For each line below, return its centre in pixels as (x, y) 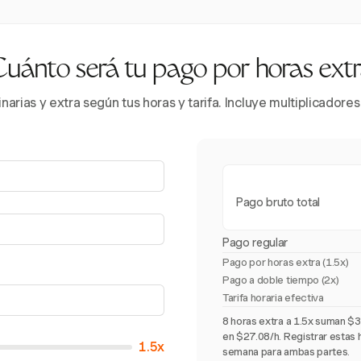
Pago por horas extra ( (274, 262)
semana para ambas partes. (286, 352)
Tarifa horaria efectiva (273, 298)
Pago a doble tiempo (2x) (281, 280)
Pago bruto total (278, 202)
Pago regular (255, 243)
